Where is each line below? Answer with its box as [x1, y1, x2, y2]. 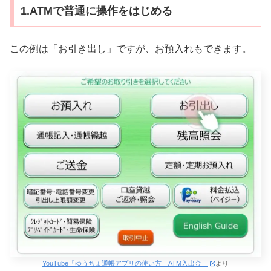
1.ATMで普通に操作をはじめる [20, 5, 172, 18]
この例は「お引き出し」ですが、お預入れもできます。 [10, 43, 252, 54]
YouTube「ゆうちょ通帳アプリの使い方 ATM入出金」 [42, 260, 208, 267]
